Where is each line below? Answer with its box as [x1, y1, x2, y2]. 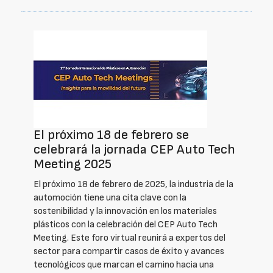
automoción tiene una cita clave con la [34, 192, 186, 204]
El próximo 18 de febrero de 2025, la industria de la [34, 179, 233, 190]
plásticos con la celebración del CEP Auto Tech [34, 219, 218, 230]
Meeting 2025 [34, 156, 112, 172]
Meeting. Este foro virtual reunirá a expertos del [34, 232, 225, 244]
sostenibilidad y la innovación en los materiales [34, 205, 217, 217]
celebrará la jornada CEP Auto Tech [34, 141, 235, 158]
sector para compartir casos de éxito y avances [34, 246, 224, 257]
